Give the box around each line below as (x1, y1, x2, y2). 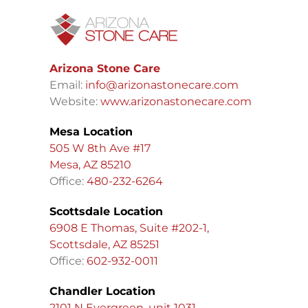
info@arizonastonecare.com (85, 78, 239, 92)
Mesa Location (49, 125, 133, 139)
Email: (49, 78, 85, 92)
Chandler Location (49, 285, 155, 298)
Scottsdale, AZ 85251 (49, 238, 159, 252)
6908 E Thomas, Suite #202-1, (49, 221, 209, 235)
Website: (49, 95, 100, 109)
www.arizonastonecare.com (100, 95, 252, 109)
